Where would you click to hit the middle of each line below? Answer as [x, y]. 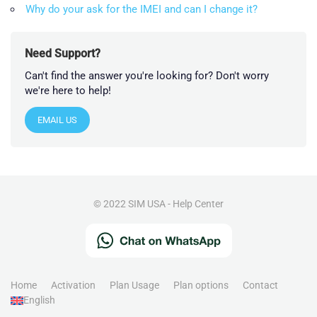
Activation [73, 286]
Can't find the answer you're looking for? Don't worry [147, 76]
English [39, 300]
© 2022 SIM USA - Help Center [158, 204]
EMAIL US [57, 120]
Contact [260, 286]
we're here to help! [68, 91]
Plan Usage [134, 286]
